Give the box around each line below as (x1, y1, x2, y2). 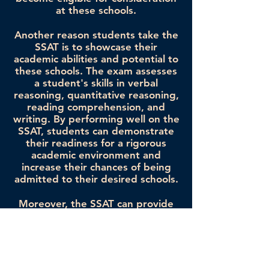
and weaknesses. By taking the (22, 234, 171, 246)
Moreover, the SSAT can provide (19, 198, 174, 210)
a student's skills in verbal (34, 77, 158, 89)
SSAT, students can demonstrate (18, 125, 174, 138)
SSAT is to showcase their (35, 41, 157, 53)
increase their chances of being (21, 161, 171, 174)
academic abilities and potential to (14, 53, 178, 65)
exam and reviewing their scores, (16, 246, 176, 258)
